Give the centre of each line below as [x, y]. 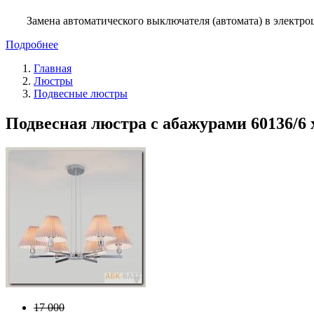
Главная [53, 68]
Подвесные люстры [81, 93]
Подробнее [32, 44]
